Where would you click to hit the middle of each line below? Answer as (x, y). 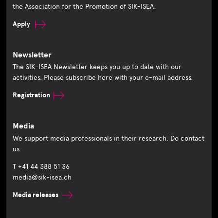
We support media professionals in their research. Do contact (109, 138)
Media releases (36, 195)
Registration (32, 95)
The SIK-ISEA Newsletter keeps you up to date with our (97, 67)
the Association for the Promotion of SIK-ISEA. (84, 7)
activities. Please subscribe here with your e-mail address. (103, 78)
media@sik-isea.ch (42, 177)
